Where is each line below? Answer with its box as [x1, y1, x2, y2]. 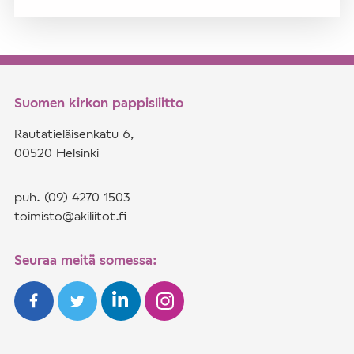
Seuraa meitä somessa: [14, 251, 157, 269]
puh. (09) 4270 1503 [14, 189, 130, 205]
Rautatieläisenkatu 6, [14, 126, 134, 141]
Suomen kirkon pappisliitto [14, 94, 183, 111]
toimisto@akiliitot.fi [14, 208, 126, 224]
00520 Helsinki [14, 145, 99, 160]
